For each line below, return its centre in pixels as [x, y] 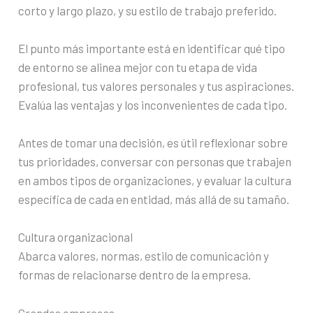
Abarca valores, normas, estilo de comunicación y [144, 256]
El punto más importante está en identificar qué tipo [152, 48]
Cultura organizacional [76, 237]
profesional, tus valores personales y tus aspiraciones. [156, 86]
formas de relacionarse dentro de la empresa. [135, 275]
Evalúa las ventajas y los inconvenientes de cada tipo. [153, 104]
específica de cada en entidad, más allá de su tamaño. [154, 199]
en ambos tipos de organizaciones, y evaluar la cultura [155, 181]
